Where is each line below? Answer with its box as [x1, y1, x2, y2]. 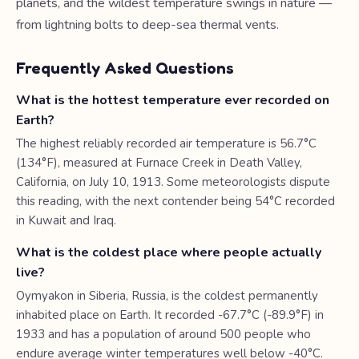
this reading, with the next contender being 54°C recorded [16, 193, 335, 209]
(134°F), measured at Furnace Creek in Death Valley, [16, 155, 302, 171]
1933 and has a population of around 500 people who [16, 326, 311, 342]
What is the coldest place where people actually [16, 244, 321, 261]
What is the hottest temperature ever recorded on [16, 91, 329, 109]
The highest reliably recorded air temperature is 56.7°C [16, 135, 317, 151]
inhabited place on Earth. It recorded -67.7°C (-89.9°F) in [16, 307, 324, 323]
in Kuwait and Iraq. [16, 212, 116, 228]
